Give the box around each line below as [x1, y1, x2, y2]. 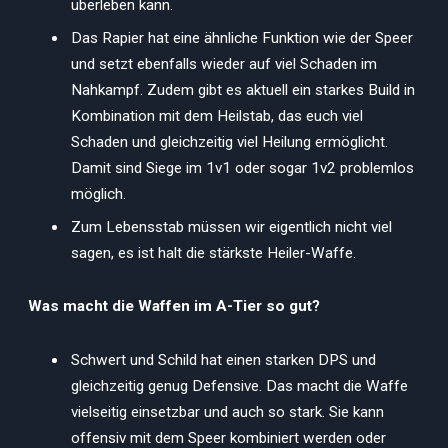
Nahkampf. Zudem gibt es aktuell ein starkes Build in [71, 80, 415, 99]
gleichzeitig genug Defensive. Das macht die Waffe [71, 376, 408, 395]
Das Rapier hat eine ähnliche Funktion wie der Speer [71, 28, 413, 47]
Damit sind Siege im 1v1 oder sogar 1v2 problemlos [71, 158, 414, 177]
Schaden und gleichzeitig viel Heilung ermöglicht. [71, 132, 388, 151]
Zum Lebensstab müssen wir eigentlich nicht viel [71, 217, 392, 236]
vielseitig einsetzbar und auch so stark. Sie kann [71, 402, 384, 421]
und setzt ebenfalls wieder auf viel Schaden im [71, 54, 377, 73]
